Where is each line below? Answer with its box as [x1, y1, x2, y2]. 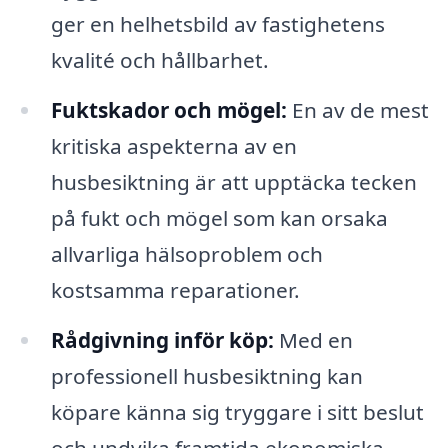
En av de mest [286, 95, 429, 124]
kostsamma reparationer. [50, 275, 300, 304]
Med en [273, 325, 353, 354]
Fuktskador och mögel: [50, 95, 287, 124]
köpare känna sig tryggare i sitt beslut [50, 397, 424, 426]
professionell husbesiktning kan [50, 361, 363, 390]
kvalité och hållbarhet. [50, 45, 269, 74]
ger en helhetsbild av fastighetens [50, 9, 385, 38]
